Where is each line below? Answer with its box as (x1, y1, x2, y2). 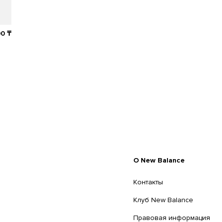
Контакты (133, 178, 163, 187)
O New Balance (133, 156, 185, 165)
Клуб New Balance (133, 196, 193, 205)
